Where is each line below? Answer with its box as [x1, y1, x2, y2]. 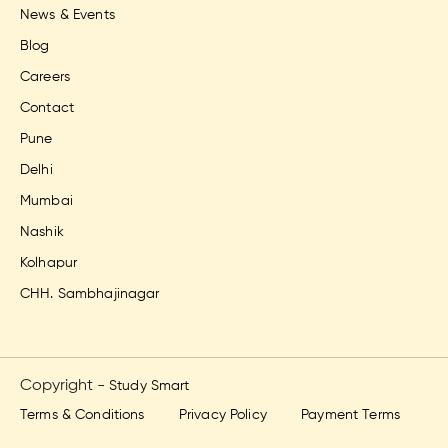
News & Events [20, 7, 115, 22]
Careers [20, 69, 70, 84]
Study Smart [109, 378, 190, 393]
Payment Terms [301, 407, 400, 422]
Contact [20, 100, 74, 115]
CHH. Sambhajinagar [20, 286, 160, 301]
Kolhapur [20, 255, 78, 270]
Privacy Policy [178, 407, 267, 422]
